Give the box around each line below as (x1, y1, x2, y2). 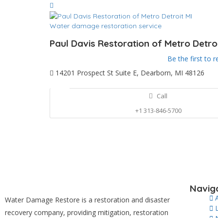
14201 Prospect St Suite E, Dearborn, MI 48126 (54, 68, 204, 77)
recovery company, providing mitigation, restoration (5, 207, 168, 217)
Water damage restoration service (50, 21, 162, 30)
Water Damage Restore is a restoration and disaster (5, 195, 170, 204)
